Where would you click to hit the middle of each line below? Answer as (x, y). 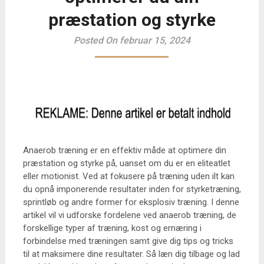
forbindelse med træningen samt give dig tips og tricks (128, 241)
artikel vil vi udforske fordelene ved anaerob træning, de (129, 215)
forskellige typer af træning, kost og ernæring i (112, 228)
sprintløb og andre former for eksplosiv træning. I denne (131, 202)
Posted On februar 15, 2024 (132, 40)
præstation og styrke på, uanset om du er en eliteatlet (126, 163)
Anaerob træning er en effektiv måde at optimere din (124, 150)
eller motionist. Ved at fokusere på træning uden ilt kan (128, 176)
